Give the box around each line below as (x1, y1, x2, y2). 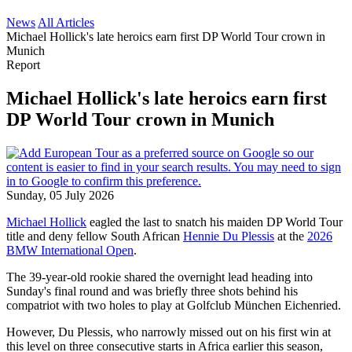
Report (6, 58, 40, 71)
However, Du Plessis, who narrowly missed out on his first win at (6, 324, 331, 339)
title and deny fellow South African (6, 229, 183, 243)
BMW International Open (6, 243, 134, 257)
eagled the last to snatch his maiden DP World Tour (86, 214, 343, 229)
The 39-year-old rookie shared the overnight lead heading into (6, 269, 313, 284)
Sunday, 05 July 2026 (6, 188, 114, 202)
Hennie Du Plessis (183, 229, 274, 243)
